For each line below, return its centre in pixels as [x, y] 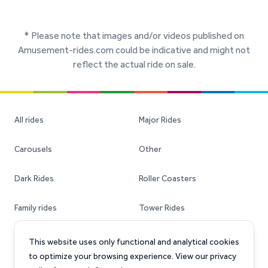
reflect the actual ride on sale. [134, 64]
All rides [29, 120]
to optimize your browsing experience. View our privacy [133, 256]
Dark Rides [34, 179]
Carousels [33, 149]
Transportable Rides [176, 237]
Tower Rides [162, 208]
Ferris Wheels [39, 237]
